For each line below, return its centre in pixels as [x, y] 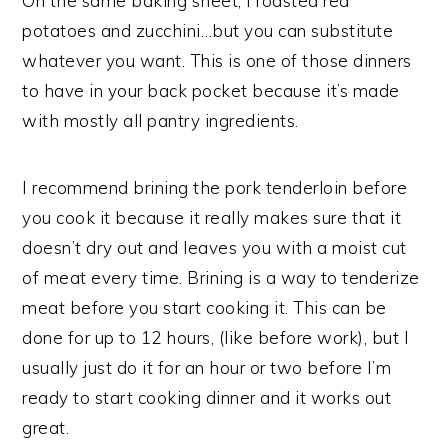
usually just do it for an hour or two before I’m [207, 367]
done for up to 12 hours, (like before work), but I [216, 337]
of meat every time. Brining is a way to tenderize [221, 277]
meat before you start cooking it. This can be [204, 307]
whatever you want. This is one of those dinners [217, 60]
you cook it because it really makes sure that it [212, 217]
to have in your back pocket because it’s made [211, 90]
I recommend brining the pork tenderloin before [215, 187]
